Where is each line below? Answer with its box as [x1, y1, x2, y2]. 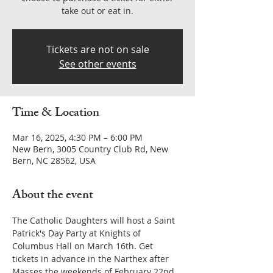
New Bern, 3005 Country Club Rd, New [12, 143, 168, 155]
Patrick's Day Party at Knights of [12, 227, 143, 239]
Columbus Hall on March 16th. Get [12, 240, 155, 252]
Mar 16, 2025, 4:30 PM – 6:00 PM [12, 132, 143, 143]
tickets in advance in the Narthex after [12, 253, 171, 264]
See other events [58, 57, 136, 71]
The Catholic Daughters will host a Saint [12, 214, 177, 226]
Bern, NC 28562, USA [12, 155, 96, 166]
